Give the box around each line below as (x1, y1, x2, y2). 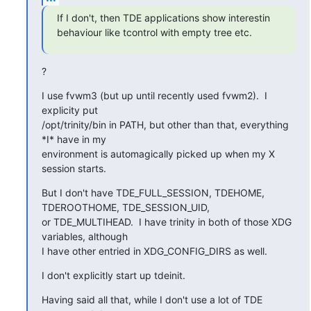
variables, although (41, 230, 128, 242)
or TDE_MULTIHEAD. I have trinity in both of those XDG (41, 215, 292, 228)
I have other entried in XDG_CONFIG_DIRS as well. (41, 244, 267, 257)
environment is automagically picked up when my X (41, 147, 275, 160)
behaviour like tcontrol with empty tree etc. (56, 26, 252, 38)
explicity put (41, 103, 98, 116)
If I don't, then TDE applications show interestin (56, 11, 270, 24)
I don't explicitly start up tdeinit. (41, 269, 185, 281)
